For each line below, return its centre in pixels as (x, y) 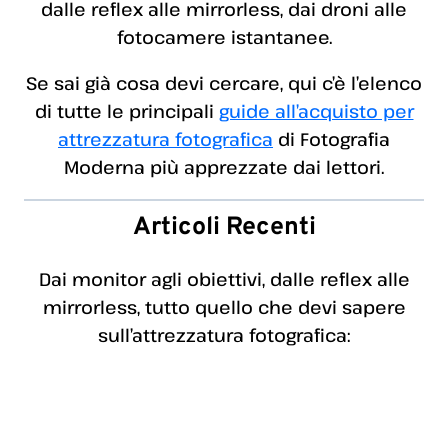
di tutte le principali (126, 111)
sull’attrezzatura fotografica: (224, 335)
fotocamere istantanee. (224, 37)
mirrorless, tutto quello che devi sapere (224, 307)
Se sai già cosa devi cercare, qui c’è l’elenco (224, 83)
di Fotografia (331, 139)
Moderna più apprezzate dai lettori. (224, 167)
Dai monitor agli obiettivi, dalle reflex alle (224, 279)
